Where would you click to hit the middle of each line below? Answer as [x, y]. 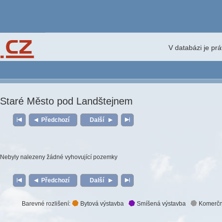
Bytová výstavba [103, 204]
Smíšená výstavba [163, 204]
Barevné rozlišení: [47, 204]
